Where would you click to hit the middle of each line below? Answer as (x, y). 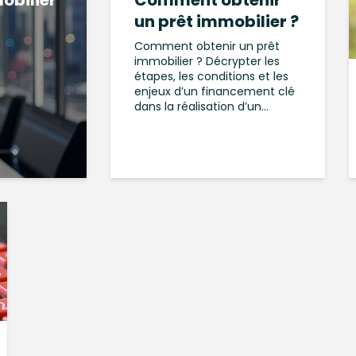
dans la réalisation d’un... (201, 106)
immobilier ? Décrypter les (207, 61)
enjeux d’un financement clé (215, 91)
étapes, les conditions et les (211, 76)
